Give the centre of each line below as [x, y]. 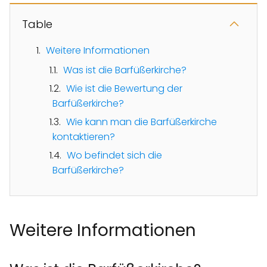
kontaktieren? [84, 136]
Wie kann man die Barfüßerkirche [142, 122]
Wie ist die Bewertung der [124, 88]
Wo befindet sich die [114, 155]
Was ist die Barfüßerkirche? [125, 70]
